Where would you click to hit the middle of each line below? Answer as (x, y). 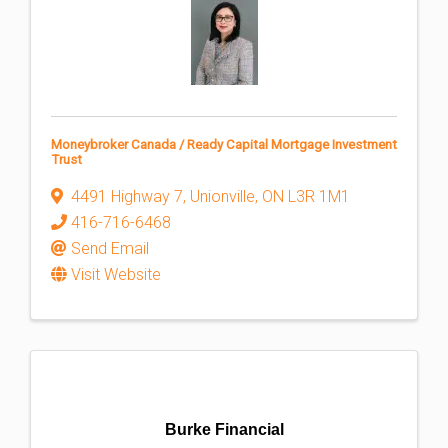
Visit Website (116, 274)
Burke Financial (224, 429)
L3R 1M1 (319, 196)
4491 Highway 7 (127, 196)
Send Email (110, 248)
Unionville (222, 196)
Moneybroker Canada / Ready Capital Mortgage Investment (224, 144)
